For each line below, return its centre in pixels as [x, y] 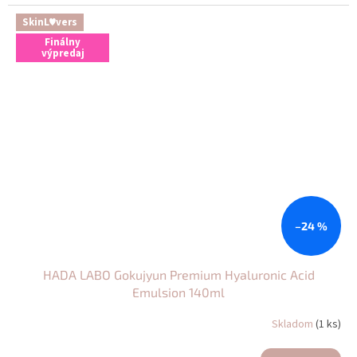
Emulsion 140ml [178, 292]
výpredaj [63, 54]
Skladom [294, 325]
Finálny [63, 43]
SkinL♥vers [50, 23]
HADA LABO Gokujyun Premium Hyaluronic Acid [178, 274]
